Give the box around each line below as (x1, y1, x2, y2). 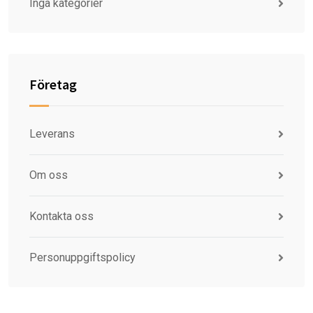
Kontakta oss (29, 210, 94, 223)
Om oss (29, 168, 68, 182)
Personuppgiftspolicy (29, 251, 136, 264)
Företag (29, 75, 77, 93)
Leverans (29, 127, 75, 140)
